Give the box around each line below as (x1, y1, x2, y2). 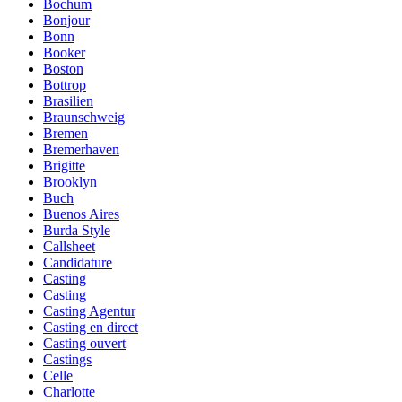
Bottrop (43, 76, 86, 92)
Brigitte (43, 157, 85, 173)
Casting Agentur (43, 302, 135, 319)
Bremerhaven (43, 141, 119, 157)
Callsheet (43, 238, 95, 254)
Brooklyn (43, 173, 97, 189)
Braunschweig (43, 109, 125, 125)
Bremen (43, 125, 88, 141)
